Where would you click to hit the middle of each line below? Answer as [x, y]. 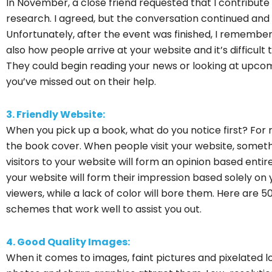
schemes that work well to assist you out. [104, 209]
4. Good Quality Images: [68, 242]
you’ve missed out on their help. [81, 81]
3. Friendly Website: [56, 114]
